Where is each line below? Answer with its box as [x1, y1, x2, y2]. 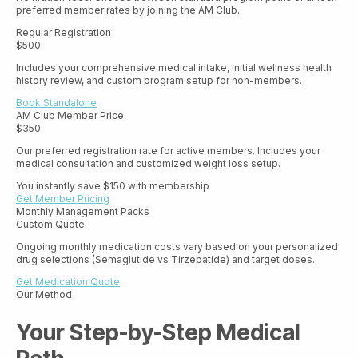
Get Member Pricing [16, 193, 109, 205]
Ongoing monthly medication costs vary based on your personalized [16, 241, 338, 253]
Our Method [16, 288, 72, 300]
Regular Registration [16, 26, 111, 38]
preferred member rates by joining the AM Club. [16, 4, 240, 16]
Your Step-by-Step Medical [16, 319, 300, 347]
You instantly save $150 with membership [16, 180, 209, 192]
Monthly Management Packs [16, 205, 149, 217]
